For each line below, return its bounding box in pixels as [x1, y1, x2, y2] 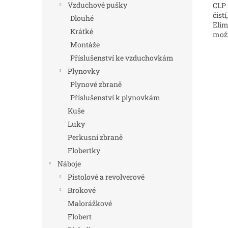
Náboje [58, 159, 81, 168]
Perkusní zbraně [68, 132, 123, 142]
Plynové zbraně [70, 79, 122, 89]
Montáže [70, 40, 100, 49]
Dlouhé [70, 13, 94, 23]
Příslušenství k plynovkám [70, 93, 160, 102]
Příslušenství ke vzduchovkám [70, 53, 174, 63]
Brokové [68, 185, 96, 195]
